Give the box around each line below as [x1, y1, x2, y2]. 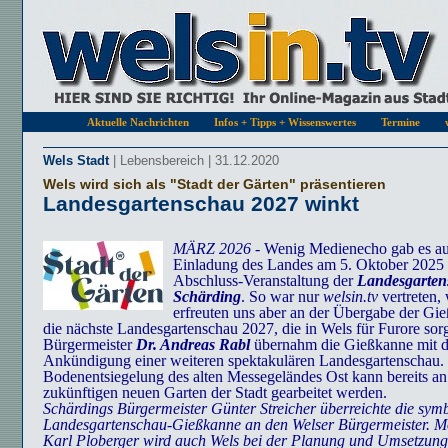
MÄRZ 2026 [173, 240, 251, 257]
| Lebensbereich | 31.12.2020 [109, 153, 279, 168]
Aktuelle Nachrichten [87, 116, 189, 128]
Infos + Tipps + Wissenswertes [214, 116, 356, 128]
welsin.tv [319, 288, 378, 305]
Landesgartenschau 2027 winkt [43, 192, 359, 215]
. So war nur [241, 288, 319, 305]
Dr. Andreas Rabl [136, 336, 254, 353]
